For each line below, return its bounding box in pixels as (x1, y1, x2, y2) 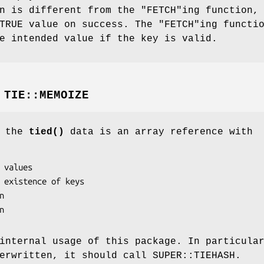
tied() (29, 127, 64, 138)
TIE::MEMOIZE (4, 89, 89, 103)
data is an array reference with (64, 127, 253, 138)
